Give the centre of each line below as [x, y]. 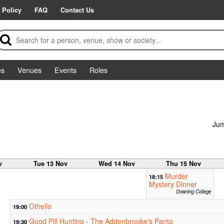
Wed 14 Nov [117, 164]
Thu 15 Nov [183, 164]
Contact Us [77, 10]
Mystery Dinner [173, 184]
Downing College [193, 192]
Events [65, 70]
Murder [176, 176]
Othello [40, 206]
